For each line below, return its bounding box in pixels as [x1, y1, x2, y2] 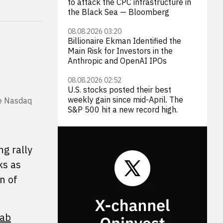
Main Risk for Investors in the [68, 46, 173, 56]
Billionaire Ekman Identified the [68, 36, 181, 46]
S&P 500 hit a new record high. [68, 105, 178, 114]
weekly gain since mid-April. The [68, 95, 183, 105]
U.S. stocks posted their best [68, 85, 171, 95]
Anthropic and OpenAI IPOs [68, 56, 167, 66]
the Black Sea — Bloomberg [68, 7, 169, 17]
